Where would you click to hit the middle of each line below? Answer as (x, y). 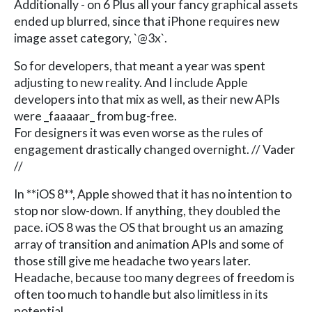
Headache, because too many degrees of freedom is (154, 277)
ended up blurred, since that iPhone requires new (147, 21)
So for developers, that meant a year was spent (140, 65)
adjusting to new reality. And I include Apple (131, 82)
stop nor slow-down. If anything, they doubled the (147, 210)
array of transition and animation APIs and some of (149, 244)
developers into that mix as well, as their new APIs (147, 99)
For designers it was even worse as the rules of (139, 132)
